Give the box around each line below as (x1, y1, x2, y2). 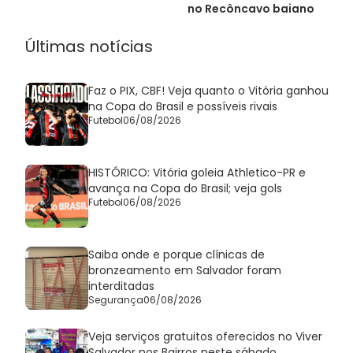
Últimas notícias (25, 35, 153, 58)
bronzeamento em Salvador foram (88, 262, 281, 278)
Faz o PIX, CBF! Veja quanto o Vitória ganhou (88, 82, 329, 98)
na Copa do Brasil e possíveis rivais (88, 98, 277, 114)
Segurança (88, 292, 143, 307)
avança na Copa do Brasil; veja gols (88, 180, 282, 196)
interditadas (88, 277, 154, 294)
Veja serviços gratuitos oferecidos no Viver (88, 328, 322, 344)
